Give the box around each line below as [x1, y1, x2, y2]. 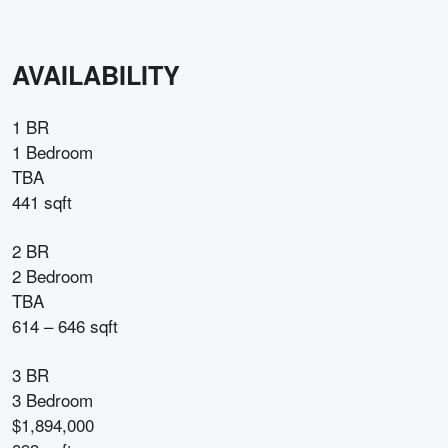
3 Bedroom [12, 387, 93, 412]
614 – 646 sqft [12, 313, 118, 338]
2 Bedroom [12, 263, 93, 288]
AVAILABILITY [12, 57, 180, 93]
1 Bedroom [12, 139, 93, 164]
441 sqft [12, 189, 72, 214]
